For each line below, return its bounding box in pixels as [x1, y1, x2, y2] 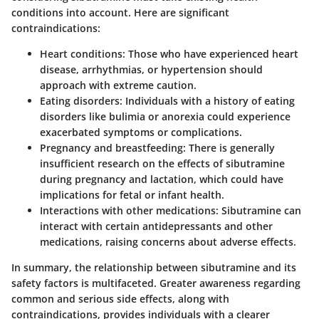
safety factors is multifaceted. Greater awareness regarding [11, 276, 300, 291]
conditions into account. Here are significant [11, 6, 229, 20]
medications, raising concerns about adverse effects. [40, 235, 296, 249]
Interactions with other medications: [40, 204, 219, 218]
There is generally [186, 141, 275, 155]
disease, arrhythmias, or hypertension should [40, 63, 263, 77]
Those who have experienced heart [125, 47, 298, 61]
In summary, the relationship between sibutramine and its [11, 261, 296, 275]
